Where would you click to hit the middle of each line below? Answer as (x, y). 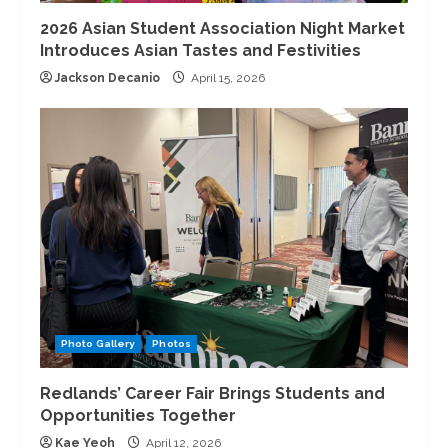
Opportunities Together (138, 415)
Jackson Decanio (107, 77)
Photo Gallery (98, 343)
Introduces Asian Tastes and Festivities (200, 50)
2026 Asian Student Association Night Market (222, 28)
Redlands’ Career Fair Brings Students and (212, 393)
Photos (171, 343)
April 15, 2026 (226, 77)
